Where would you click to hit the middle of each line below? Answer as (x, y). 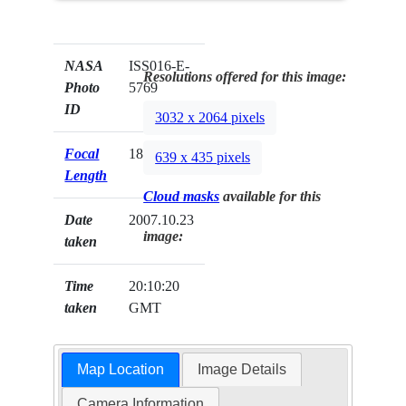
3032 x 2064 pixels (210, 118)
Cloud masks (182, 197)
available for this (271, 197)
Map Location (120, 370)
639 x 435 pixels (203, 158)
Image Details (242, 370)
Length (86, 176)
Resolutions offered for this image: (245, 77)
